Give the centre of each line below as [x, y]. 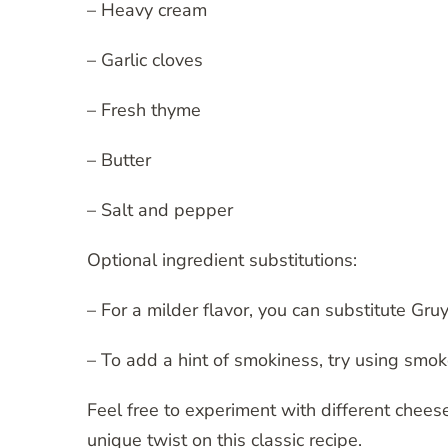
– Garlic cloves [145, 60]
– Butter [119, 160]
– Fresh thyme [144, 110]
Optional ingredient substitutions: [222, 260]
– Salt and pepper [160, 210]
